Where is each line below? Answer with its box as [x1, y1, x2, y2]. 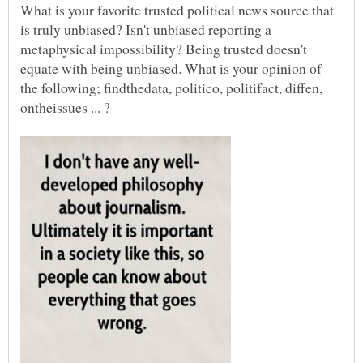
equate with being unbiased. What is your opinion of [20, 58, 322, 79]
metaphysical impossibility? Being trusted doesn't [20, 39, 307, 59]
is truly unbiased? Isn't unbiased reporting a [20, 19, 271, 40]
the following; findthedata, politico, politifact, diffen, [20, 78, 322, 98]
